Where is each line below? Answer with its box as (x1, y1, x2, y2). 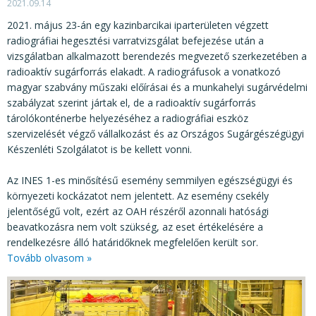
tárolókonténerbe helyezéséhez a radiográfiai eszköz (7, 111, 248, 125)
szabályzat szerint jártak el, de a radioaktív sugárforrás (7, 95, 256, 109)
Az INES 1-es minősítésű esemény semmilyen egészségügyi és (7, 173, 293, 187)
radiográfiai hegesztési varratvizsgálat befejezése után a (7, 33, 264, 47)
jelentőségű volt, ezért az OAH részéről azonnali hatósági (7, 204, 269, 218)
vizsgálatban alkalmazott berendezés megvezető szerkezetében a (7, 49, 307, 63)
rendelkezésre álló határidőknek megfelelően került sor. (7, 235, 258, 249)
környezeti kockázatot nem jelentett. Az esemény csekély (7, 188, 269, 202)
